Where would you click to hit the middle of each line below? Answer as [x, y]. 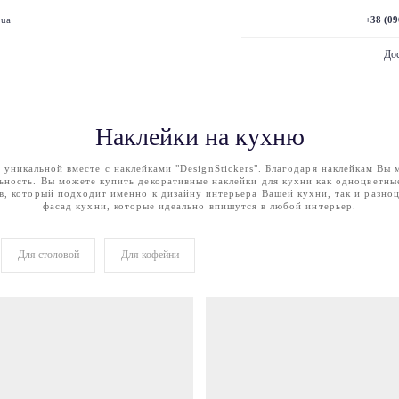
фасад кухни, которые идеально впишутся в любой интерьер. [199, 206]
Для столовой [48, 255]
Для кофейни [150, 255]
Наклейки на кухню [199, 136]
